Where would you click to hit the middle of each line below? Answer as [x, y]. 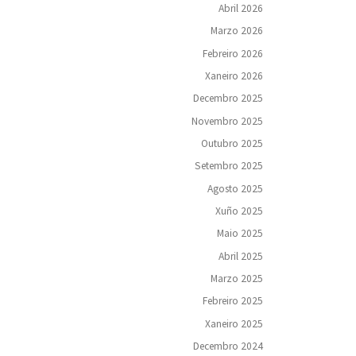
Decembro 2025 [228, 99]
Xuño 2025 [239, 211]
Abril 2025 [241, 256]
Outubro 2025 [232, 143]
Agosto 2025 [235, 188]
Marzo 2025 [237, 279]
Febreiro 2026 [233, 53]
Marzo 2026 [237, 31]
